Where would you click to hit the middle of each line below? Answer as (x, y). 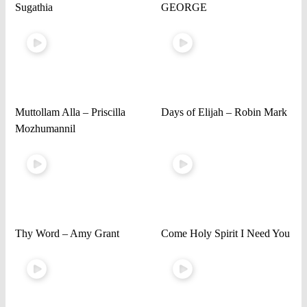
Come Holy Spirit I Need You (225, 233)
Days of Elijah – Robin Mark (224, 112)
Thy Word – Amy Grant (67, 233)
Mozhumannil (46, 128)
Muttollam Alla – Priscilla (71, 112)
